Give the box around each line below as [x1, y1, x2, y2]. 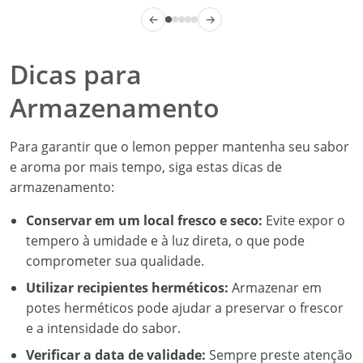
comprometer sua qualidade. [26, 252, 204, 270]
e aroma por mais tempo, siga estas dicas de [10, 158, 282, 176]
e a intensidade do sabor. [26, 319, 181, 337]
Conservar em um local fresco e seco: [26, 211, 263, 229]
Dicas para [10, 57, 142, 92]
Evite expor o [263, 211, 345, 229]
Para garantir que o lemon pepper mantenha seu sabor [10, 138, 349, 156]
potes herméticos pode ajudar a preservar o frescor [26, 299, 344, 317]
